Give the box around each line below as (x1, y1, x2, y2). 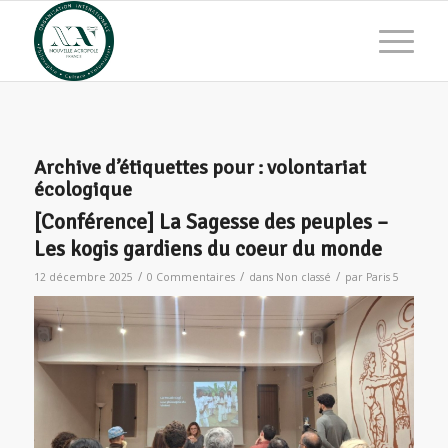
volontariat (266, 155, 366, 180)
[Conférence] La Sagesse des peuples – (33, 209, 388, 235)
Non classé (275, 270, 331, 284)
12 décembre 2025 (33, 270, 133, 284)
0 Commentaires (146, 270, 235, 284)
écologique (33, 177, 132, 202)
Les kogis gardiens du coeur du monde (33, 236, 382, 262)
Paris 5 (365, 270, 399, 284)
